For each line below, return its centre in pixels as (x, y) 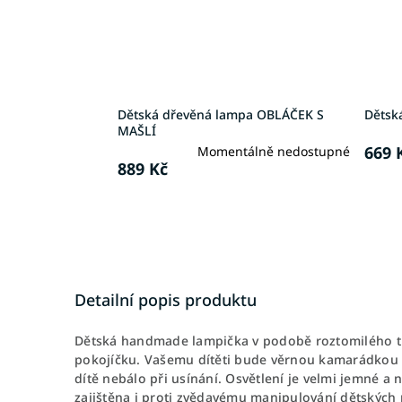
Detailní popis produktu (166, 299)
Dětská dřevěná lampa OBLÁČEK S (221, 114)
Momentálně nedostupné (273, 151)
